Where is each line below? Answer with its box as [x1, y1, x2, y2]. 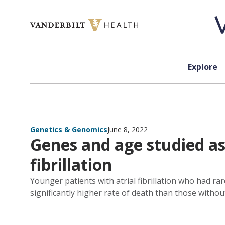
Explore [187, 61, 217, 72]
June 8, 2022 [107, 125, 148, 134]
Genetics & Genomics [30, 125, 107, 134]
